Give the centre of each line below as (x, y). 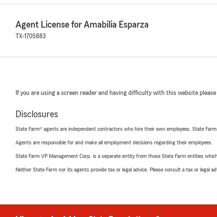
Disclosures (37, 114)
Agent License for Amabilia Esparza (82, 25)
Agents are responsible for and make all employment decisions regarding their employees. (114, 142)
